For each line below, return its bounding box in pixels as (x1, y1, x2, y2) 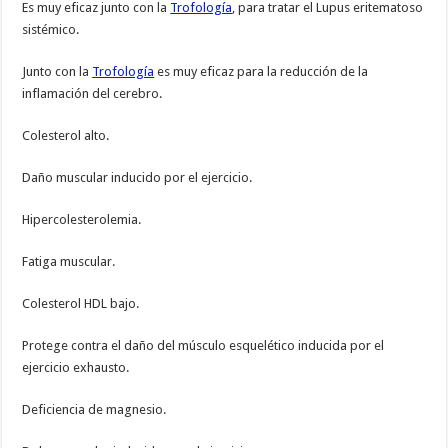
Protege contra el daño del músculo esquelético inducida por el (22, 338, 385, 354)
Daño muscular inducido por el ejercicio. (22, 170, 253, 186)
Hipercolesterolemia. (22, 212, 142, 228)
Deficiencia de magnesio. (22, 402, 167, 418)
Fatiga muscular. (22, 254, 116, 270)
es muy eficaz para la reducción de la (154, 64, 369, 80)
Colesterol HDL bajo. (22, 296, 140, 312)
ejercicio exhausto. (22, 360, 130, 376)
